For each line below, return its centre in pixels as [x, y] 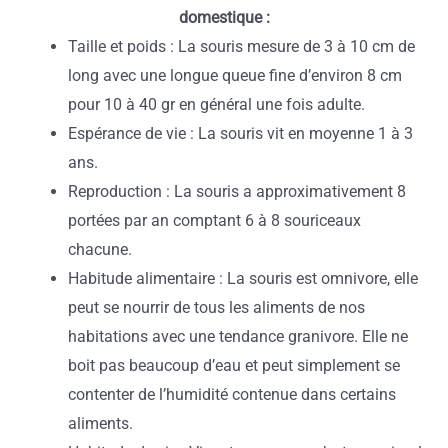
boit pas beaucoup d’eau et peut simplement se [234, 365]
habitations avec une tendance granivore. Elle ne [238, 336]
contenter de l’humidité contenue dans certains [232, 394]
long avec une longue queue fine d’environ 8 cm [235, 75]
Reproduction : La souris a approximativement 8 [237, 191]
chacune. [102, 249]
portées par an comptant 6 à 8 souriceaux [214, 220]
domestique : [224, 17]
